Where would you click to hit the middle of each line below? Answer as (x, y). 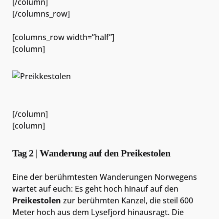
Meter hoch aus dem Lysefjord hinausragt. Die (98, 212)
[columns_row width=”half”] (63, 37)
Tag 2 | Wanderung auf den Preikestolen (91, 153)
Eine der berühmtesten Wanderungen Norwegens (105, 177)
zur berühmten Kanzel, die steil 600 (127, 200)
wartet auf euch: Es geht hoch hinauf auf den (95, 188)
